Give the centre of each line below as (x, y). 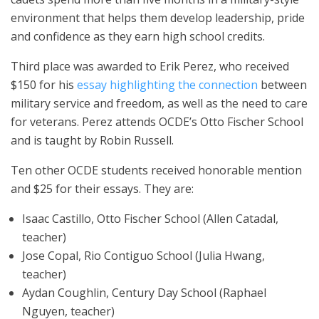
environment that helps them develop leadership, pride (158, 17)
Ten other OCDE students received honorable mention (156, 170)
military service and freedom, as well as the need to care (159, 103)
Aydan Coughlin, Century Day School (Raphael (144, 292)
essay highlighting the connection (167, 84)
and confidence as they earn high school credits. (138, 36)
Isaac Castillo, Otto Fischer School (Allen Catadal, (150, 218)
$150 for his (44, 84)
